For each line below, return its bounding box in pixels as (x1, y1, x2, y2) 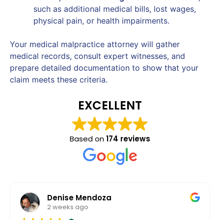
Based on (70, 133, 106, 144)
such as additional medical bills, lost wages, (33, 3, 196, 14)
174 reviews (106, 133, 150, 144)
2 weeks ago (47, 202, 88, 212)
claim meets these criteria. (10, 74, 108, 84)
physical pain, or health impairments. (33, 15, 169, 26)
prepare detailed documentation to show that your (10, 62, 198, 73)
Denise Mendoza (47, 192, 111, 203)
